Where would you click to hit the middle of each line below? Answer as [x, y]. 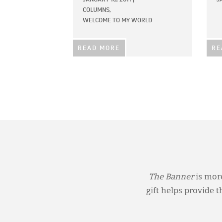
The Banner [171, 177]
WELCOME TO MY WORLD [117, 21]
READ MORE [99, 48]
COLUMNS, [97, 10]
